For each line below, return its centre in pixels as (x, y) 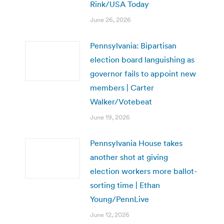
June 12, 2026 (110, 214)
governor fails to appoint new (143, 73)
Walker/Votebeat (121, 101)
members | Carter (122, 87)
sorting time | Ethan (125, 185)
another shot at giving (129, 157)
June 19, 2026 (110, 117)
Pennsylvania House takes (136, 143)
